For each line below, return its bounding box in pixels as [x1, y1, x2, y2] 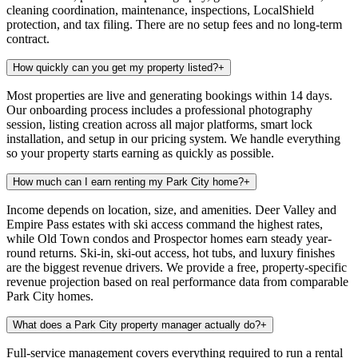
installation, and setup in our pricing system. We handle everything [6, 131, 340, 145]
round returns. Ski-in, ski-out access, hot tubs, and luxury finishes [6, 245, 335, 260]
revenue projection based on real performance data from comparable [6, 274, 348, 288]
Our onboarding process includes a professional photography [6, 102, 312, 117]
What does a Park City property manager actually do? [13, 318, 261, 331]
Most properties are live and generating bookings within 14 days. [6, 88, 332, 102]
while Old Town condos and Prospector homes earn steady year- [6, 231, 332, 245]
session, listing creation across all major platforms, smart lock [6, 117, 312, 131]
